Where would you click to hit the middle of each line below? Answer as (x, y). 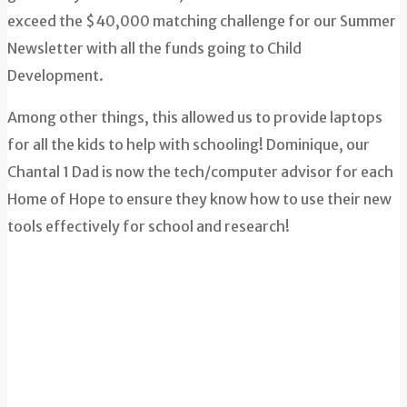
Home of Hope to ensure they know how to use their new (199, 199)
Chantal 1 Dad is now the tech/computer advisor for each (200, 171)
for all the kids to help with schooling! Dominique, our (189, 144)
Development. (55, 75)
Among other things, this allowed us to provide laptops (195, 117)
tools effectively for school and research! (149, 226)
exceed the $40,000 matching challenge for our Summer (202, 20)
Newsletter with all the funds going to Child (154, 48)
